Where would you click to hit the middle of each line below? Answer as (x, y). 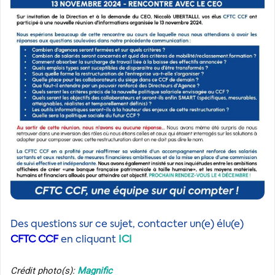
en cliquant (88, 240)
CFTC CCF (34, 240)
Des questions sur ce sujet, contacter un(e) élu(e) (127, 224)
